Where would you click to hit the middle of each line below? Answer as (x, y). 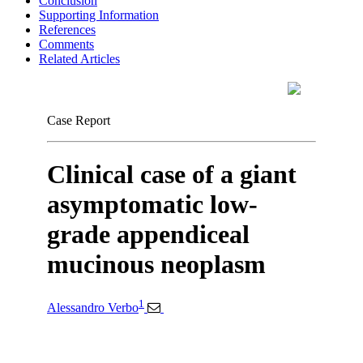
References (67, 29)
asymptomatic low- (152, 205)
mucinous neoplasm (156, 265)
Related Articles (79, 58)
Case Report (79, 120)
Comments (66, 44)
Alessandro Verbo (93, 307)
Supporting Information (99, 15)
